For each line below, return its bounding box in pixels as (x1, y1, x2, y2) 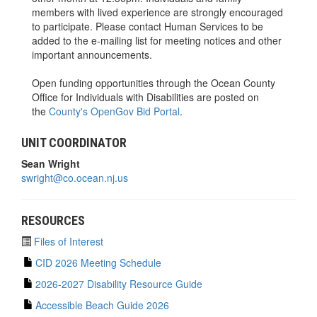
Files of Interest (31, 234, 103, 248)
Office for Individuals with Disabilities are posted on (32, 89, 259, 104)
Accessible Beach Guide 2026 (35, 297, 169, 312)
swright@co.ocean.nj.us (21, 170, 128, 185)
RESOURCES (21, 212, 85, 228)
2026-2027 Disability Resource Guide (35, 276, 202, 291)
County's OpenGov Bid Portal (46, 103, 180, 118)
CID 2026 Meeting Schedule (35, 255, 161, 270)
